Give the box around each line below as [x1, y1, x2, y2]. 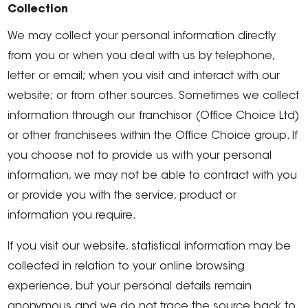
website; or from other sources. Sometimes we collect [8, 91, 300, 102]
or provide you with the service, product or [8, 190, 237, 201]
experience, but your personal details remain [8, 281, 252, 292]
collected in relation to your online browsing [8, 261, 245, 272]
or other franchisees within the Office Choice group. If [8, 131, 298, 142]
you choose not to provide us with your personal [8, 151, 272, 162]
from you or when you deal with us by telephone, [8, 51, 275, 62]
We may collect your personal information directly [8, 31, 276, 42]
